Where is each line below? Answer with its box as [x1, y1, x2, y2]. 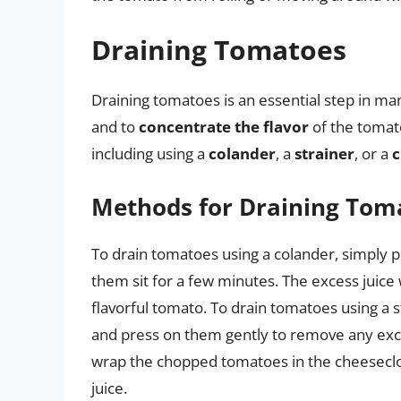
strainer [294, 143, 354, 165]
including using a [91, 143, 209, 165]
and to [91, 116, 139, 138]
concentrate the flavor [139, 116, 309, 138]
